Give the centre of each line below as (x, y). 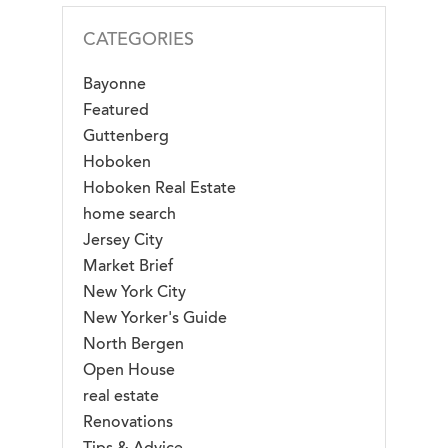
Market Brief (128, 266)
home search (129, 214)
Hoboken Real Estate (159, 188)
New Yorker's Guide (155, 318)
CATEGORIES (138, 39)
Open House (129, 370)
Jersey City (123, 240)
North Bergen (133, 344)
